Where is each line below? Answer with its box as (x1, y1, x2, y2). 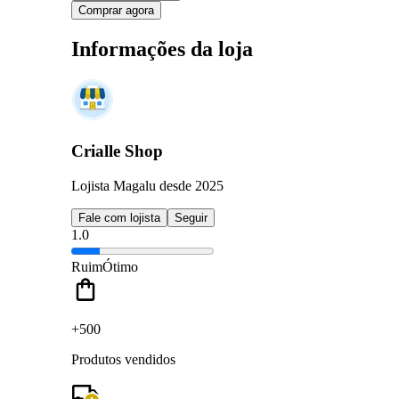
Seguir (175, 210, 208, 224)
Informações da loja (71, 37, 253, 61)
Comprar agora (78, 3, 154, 17)
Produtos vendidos (71, 351, 175, 367)
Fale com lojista (78, 210, 160, 224)
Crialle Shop (71, 142, 163, 161)
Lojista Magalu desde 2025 (71, 177, 224, 193)
